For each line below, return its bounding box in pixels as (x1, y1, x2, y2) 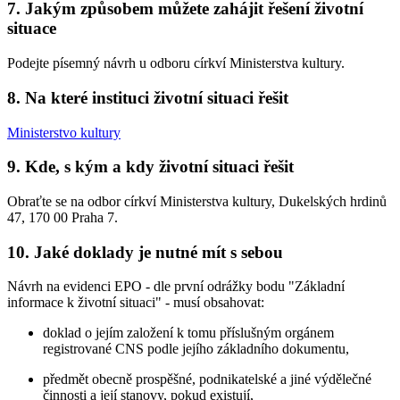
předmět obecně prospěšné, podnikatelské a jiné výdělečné (43, 371, 371, 387)
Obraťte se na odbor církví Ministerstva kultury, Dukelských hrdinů (7, 193, 387, 209)
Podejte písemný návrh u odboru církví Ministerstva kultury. (7, 55, 345, 71)
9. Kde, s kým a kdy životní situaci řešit (7, 157, 294, 177)
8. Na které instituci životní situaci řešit (7, 87, 288, 107)
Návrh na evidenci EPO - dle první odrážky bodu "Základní (7, 279, 345, 295)
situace (7, 19, 56, 38)
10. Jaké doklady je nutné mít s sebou (7, 242, 283, 262)
